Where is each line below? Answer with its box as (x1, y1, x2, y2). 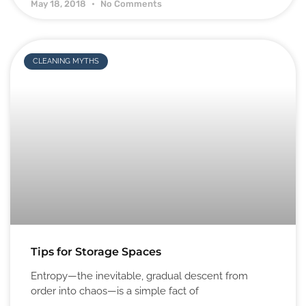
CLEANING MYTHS (33, 57, 100, 66)
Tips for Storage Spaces (31, 245, 161, 259)
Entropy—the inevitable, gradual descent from (31, 270, 248, 283)
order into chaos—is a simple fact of (31, 285, 199, 298)
